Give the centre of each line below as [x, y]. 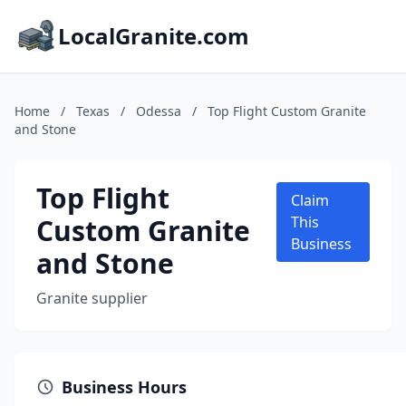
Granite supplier [92, 298]
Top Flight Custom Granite [287, 111]
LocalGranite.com [154, 36]
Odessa [159, 111]
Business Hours [124, 387]
